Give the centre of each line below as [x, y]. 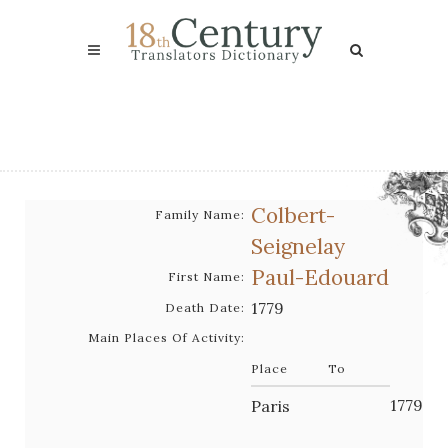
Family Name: [200, 214]
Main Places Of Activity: [166, 337]
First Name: [206, 276]
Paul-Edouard [320, 277]
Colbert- [293, 215]
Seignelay [298, 246]
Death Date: [205, 307]
